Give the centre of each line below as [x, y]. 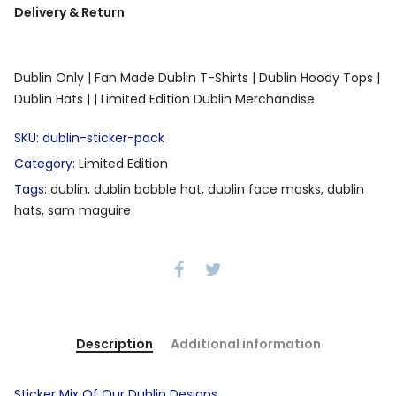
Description [114, 343]
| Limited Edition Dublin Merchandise [204, 99]
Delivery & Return [69, 13]
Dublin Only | [53, 78]
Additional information [245, 343]
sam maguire [89, 211]
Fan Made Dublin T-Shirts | [175, 78]
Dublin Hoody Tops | [320, 78]
